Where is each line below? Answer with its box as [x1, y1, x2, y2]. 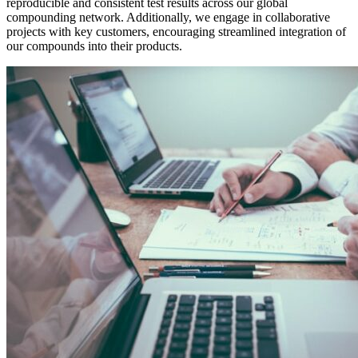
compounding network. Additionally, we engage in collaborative [6, 10, 330, 24]
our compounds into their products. [6, 38, 182, 53]
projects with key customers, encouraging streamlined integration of [6, 24, 346, 38]
